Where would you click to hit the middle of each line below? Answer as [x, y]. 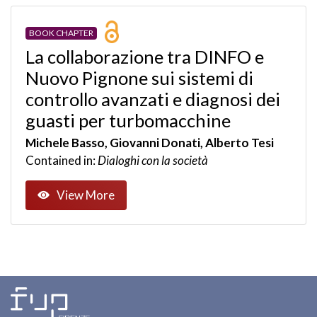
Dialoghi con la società [153, 160]
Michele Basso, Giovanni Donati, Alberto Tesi [150, 143]
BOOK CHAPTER [61, 33]
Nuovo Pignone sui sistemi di [139, 78]
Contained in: [62, 160]
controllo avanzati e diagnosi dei [153, 99]
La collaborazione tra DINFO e [145, 57]
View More [86, 195]
